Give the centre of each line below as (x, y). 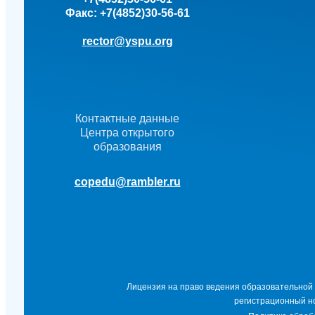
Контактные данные (128, 119)
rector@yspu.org (127, 41)
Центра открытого (128, 133)
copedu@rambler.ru (127, 182)
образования (127, 147)
